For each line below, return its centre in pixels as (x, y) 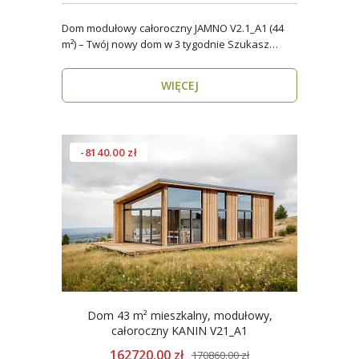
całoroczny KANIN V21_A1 (179, 331)
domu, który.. (93, 60)
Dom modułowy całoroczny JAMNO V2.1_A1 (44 (173, 28)
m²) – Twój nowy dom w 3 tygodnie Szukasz (145, 44)
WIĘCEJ (179, 85)
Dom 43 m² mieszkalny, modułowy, (179, 315)
